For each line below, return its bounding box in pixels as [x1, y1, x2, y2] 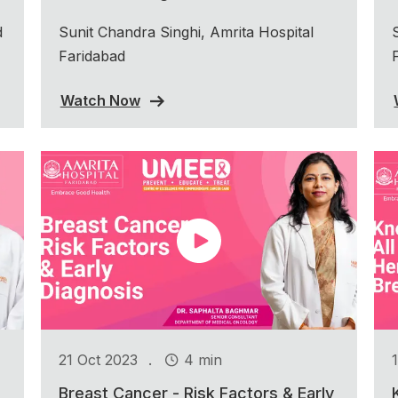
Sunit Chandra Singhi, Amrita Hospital [58, 22, 314, 41]
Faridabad [58, 46, 125, 65]
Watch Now [60, 91, 140, 109]
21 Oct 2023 [58, 350, 138, 369]
